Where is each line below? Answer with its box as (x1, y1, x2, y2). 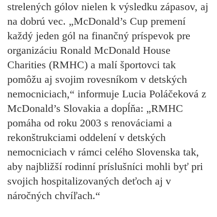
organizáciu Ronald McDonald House (7, 44, 170, 57)
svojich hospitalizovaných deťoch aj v (7, 175, 171, 187)
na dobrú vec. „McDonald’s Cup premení (7, 15, 186, 28)
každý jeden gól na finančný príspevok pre (7, 30, 190, 42)
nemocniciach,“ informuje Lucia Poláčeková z (7, 88, 206, 100)
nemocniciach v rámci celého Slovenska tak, (7, 146, 199, 158)
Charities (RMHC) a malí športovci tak (7, 59, 176, 71)
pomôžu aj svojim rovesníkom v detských (7, 73, 187, 86)
